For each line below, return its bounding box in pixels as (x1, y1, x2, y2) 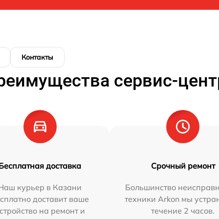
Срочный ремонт (151, 160, 215, 171)
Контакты (22, 52, 53, 62)
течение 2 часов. (151, 205, 215, 216)
